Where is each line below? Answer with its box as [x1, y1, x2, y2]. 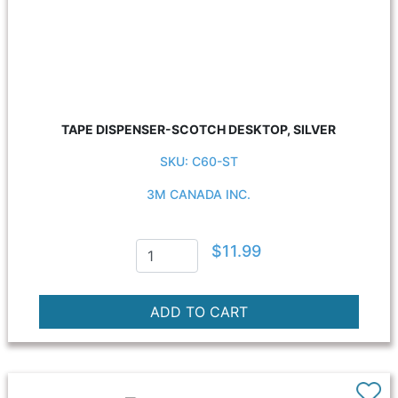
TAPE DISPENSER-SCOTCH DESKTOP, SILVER [61, 122, 337, 137]
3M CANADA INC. [147, 187, 251, 202]
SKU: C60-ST [159, 154, 238, 169]
